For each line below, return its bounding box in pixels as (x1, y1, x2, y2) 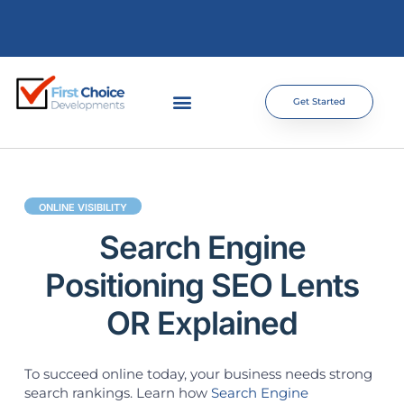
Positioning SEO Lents (45, 265, 359, 304)
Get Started (292, 96, 345, 108)
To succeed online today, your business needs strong (23, 364, 372, 382)
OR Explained (106, 303, 298, 342)
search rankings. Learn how (23, 383, 211, 401)
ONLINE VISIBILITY (38, 200, 127, 214)
